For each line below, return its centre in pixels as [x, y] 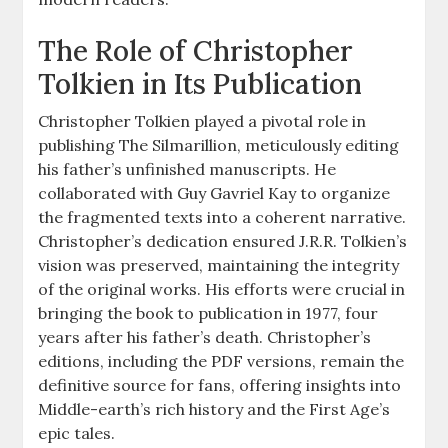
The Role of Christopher [196, 50]
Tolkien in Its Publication [200, 83]
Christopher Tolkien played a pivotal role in [202, 120]
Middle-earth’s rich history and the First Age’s [214, 408]
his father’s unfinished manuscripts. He [187, 168]
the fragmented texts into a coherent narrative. [222, 216]
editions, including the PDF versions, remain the [221, 360]
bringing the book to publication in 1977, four [208, 312]
